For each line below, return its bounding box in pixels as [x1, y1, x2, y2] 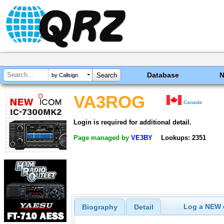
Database [147, 71, 179, 79]
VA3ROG [73, 92, 145, 111]
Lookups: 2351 [160, 133, 206, 141]
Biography [81, 203, 117, 211]
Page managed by [73, 133, 131, 141]
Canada [183, 99, 202, 105]
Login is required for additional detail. [73, 118, 191, 126]
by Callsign [51, 72, 78, 78]
